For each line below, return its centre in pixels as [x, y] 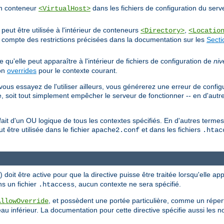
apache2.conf [115, 130]
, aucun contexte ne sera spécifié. [128, 184]
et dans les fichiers [171, 129]
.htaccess [56, 185]
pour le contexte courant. [77, 70]
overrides [22, 70]
